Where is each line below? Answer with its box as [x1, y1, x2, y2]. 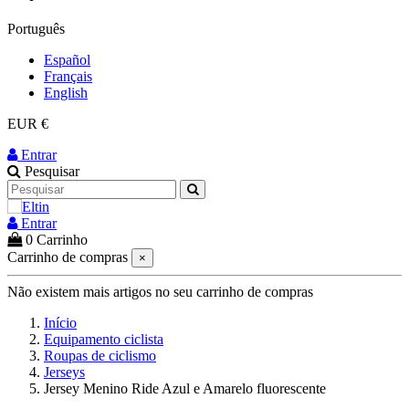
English [44, 85, 88, 100]
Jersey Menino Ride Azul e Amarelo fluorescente [44, 381, 326, 396]
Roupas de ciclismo [44, 348, 156, 363]
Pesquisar [25, 163, 79, 179]
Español [44, 52, 90, 68]
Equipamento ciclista [44, 331, 163, 347]
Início [44, 315, 77, 330]
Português [7, 21, 65, 37]
